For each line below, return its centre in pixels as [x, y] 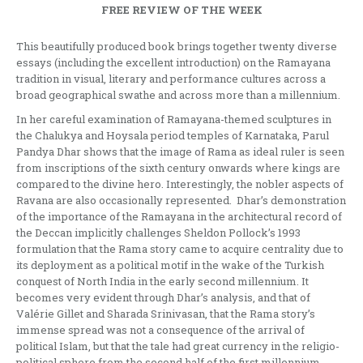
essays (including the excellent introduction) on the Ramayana [173, 62]
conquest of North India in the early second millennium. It [162, 281]
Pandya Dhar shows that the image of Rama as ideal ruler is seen [180, 151]
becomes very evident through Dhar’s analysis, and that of [163, 297]
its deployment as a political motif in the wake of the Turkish [170, 265]
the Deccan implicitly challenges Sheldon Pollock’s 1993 [158, 232]
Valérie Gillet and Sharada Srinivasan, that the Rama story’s [166, 313]
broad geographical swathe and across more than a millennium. [178, 94]
